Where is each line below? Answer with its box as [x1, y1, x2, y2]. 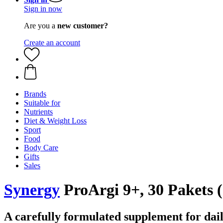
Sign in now [24, 4, 62, 13]
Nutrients [24, 108, 53, 116]
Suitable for [24, 99, 60, 107]
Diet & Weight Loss [24, 116, 87, 125]
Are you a [24, 21, 57, 30]
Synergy [4, 181, 60, 199]
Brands [24, 90, 46, 98]
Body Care [24, 143, 58, 152]
